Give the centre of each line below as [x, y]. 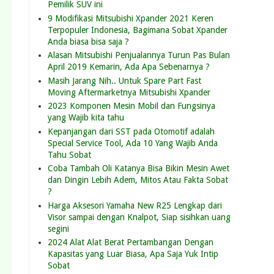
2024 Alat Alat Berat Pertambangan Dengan [131, 243]
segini [58, 228]
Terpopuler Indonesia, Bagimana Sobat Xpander [138, 30]
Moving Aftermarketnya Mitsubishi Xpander [129, 92]
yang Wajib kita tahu [86, 118]
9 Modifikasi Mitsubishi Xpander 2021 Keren [131, 18]
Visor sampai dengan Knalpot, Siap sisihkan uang [139, 217]
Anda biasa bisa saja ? [88, 41]
